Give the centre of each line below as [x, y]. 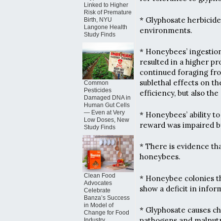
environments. [166, 30]
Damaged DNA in [107, 98]
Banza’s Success [107, 198]
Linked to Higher [106, 5]
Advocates [98, 183]
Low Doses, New [107, 120]
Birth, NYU [98, 20]
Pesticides [98, 90]
